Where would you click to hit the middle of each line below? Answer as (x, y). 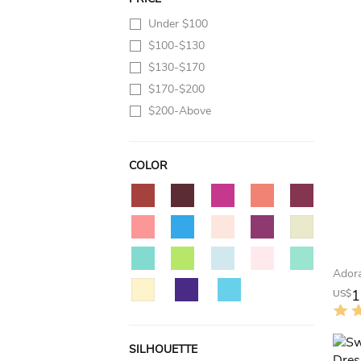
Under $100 (178, 24)
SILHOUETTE (163, 349)
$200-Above (180, 111)
